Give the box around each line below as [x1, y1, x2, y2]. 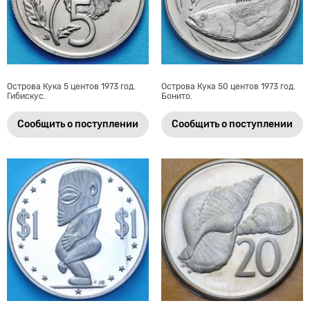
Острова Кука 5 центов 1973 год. [7, 82, 136, 92]
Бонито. [161, 91, 192, 102]
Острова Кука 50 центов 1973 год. [161, 82, 295, 92]
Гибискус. [7, 91, 46, 102]
